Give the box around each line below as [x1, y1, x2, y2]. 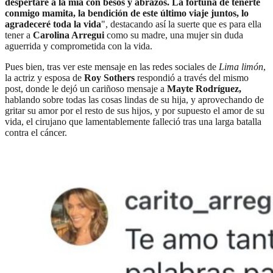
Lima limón [219, 62, 263, 73]
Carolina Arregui [33, 30, 107, 41]
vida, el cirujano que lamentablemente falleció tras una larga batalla [5, 116, 261, 127]
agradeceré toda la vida [5, 19, 101, 30]
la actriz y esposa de [5, 73, 84, 83]
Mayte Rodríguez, [165, 83, 241, 94]
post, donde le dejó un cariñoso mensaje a [5, 83, 165, 94]
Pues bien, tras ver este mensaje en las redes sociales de [5, 62, 219, 73]
